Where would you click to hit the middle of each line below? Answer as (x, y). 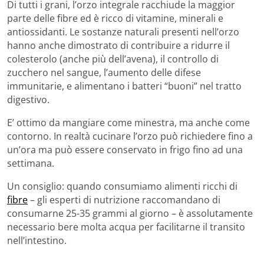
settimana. (31, 163)
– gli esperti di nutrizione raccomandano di (124, 199)
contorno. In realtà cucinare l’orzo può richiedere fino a (130, 136)
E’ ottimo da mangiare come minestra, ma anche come (128, 122)
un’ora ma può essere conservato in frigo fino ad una (125, 149)
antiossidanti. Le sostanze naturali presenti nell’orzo (123, 32)
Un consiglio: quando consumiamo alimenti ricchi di (122, 186)
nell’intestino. (37, 240)
